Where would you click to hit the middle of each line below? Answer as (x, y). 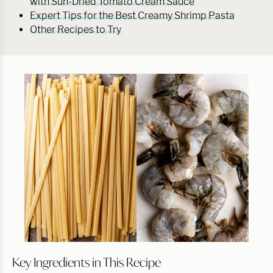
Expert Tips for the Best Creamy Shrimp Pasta (132, 16)
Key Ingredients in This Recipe (87, 262)
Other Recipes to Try (76, 30)
